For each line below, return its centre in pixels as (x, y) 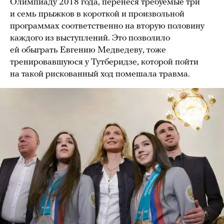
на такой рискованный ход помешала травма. (101, 74)
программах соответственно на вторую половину (107, 26)
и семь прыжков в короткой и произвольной (97, 14)
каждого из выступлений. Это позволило (90, 38)
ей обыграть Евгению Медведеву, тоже (88, 50)
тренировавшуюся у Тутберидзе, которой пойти (104, 62)
